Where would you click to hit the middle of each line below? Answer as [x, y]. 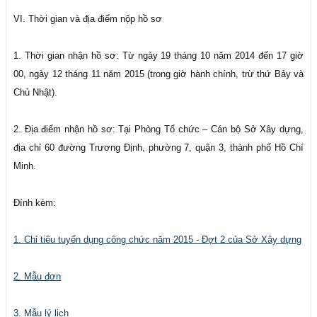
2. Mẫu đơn [37, 276]
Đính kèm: [35, 203]
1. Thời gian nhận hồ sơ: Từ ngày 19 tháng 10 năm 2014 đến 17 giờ [158, 56]
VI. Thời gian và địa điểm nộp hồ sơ [88, 19]
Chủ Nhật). [35, 92]
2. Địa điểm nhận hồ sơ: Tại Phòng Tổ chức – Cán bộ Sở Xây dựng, [158, 129]
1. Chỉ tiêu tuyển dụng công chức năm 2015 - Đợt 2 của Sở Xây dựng [157, 240]
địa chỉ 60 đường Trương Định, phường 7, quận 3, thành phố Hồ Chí [158, 148]
